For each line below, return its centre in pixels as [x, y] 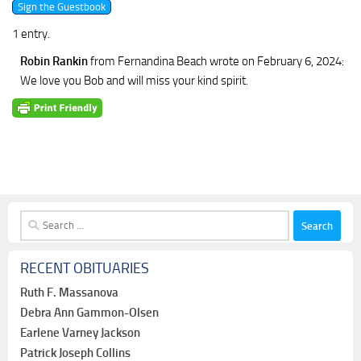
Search [36, 220]
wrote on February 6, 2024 [276, 61]
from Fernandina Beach [149, 61]
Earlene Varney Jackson [80, 333]
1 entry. [31, 33]
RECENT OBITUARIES [85, 269]
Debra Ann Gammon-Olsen [89, 313]
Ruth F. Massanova [69, 293]
